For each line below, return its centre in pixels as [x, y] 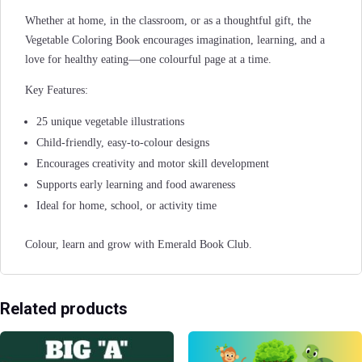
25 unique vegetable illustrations [110, 122]
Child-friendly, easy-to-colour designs [123, 143]
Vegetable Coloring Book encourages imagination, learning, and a [175, 40]
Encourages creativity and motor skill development [153, 164]
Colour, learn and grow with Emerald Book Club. [139, 244]
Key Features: [57, 90]
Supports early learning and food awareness [136, 185]
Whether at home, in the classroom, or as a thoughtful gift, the [168, 21]
